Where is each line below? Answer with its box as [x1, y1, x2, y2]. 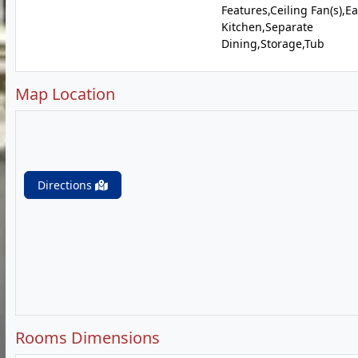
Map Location [15, 83, 115, 105]
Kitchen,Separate [221, 19, 313, 34]
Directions [38, 177, 95, 193]
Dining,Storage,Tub [221, 36, 324, 51]
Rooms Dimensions [15, 327, 160, 348]
